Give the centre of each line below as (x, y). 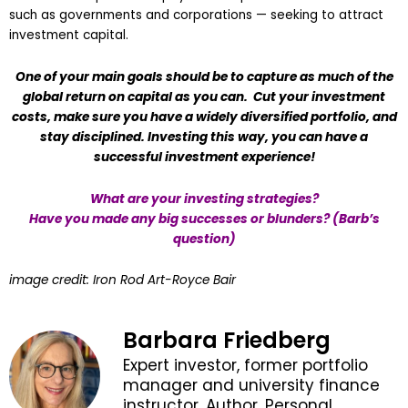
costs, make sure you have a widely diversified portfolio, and (204, 117)
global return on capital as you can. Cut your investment (204, 97)
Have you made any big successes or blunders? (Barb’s (204, 219)
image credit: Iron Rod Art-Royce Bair (122, 280)
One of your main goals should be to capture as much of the (204, 76)
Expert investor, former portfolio (245, 366)
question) (204, 239)
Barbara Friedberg (227, 341)
